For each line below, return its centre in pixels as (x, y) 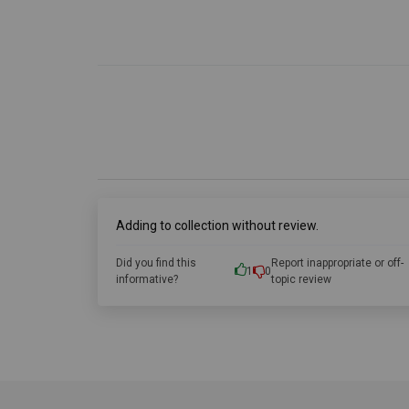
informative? (147, 279)
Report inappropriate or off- (338, 263)
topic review (302, 279)
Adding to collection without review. (217, 225)
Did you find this (156, 263)
